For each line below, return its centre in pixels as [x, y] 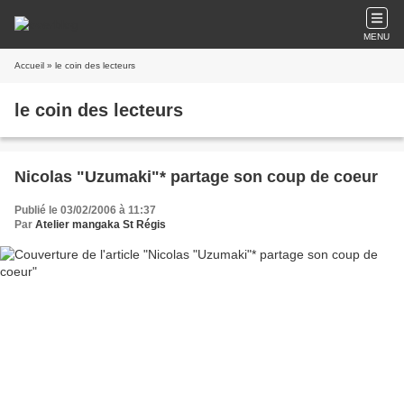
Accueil [29, 65]
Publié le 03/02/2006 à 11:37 [85, 210]
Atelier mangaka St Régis [101, 225]
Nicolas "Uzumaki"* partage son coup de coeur [196, 177]
